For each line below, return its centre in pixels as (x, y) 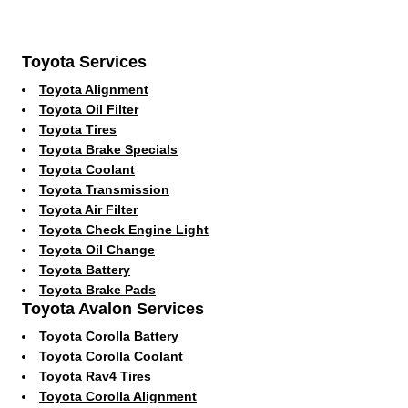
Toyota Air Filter (88, 209)
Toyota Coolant (87, 169)
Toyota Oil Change (97, 249)
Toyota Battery (85, 269)
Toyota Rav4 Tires (95, 376)
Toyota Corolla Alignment (118, 396)
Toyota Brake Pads (97, 289)
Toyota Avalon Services (113, 308)
